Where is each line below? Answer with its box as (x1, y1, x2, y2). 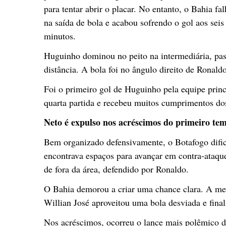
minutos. (44, 29, 76, 42)
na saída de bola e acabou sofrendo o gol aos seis (44, 16, 224, 28)
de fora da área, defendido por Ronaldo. (44, 162, 189, 175)
